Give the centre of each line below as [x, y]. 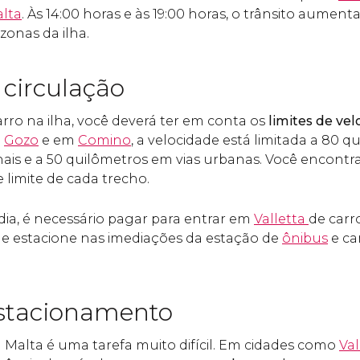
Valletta [281, 219]
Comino [104, 140]
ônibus [305, 238]
